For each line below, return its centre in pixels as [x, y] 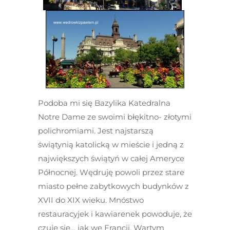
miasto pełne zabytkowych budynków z [113, 186]
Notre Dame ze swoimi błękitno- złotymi [115, 117]
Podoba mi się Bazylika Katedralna [104, 103]
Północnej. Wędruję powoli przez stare [111, 172]
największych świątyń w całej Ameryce [111, 158]
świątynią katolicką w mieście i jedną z [111, 145]
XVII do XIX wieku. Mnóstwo [91, 200]
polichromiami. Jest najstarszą [97, 131]
